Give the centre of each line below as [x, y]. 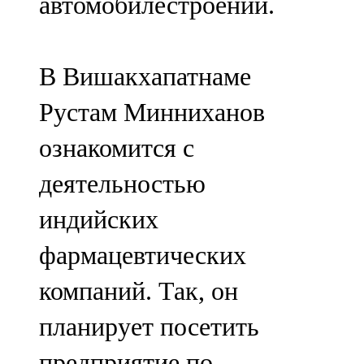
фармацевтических [143, 256]
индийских [99, 220]
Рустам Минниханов [152, 113]
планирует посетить [149, 327]
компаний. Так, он [139, 291]
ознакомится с [117, 148]
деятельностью [122, 184]
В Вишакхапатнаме [145, 77]
